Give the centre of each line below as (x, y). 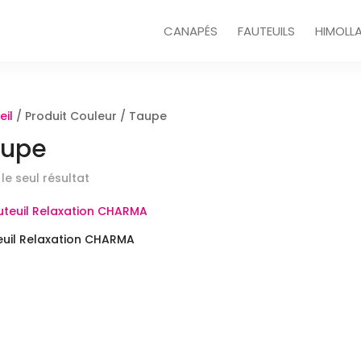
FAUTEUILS (266, 31)
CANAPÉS (190, 31)
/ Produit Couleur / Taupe (90, 116)
